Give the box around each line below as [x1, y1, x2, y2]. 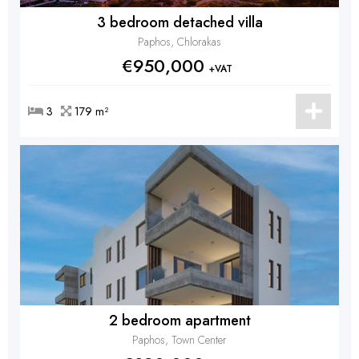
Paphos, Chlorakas [138, 34, 221, 50]
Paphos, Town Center [132, 332, 227, 348]
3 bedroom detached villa [96, 12, 263, 33]
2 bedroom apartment [108, 310, 251, 331]
